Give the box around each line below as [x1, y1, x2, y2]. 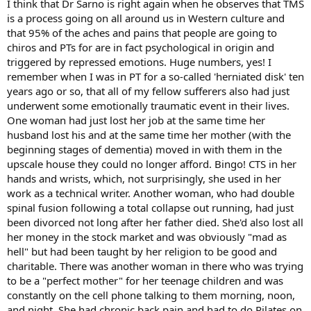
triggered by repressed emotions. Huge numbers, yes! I [7, 55, 271, 69]
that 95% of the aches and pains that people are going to [7, 26, 277, 40]
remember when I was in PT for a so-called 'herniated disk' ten [7, 69, 304, 83]
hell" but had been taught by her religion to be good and [7, 244, 277, 258]
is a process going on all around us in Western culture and [7, 11, 285, 25]
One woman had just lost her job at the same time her [7, 113, 265, 127]
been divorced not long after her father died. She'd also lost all [7, 215, 303, 229]
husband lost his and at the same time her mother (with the [7, 128, 291, 142]
